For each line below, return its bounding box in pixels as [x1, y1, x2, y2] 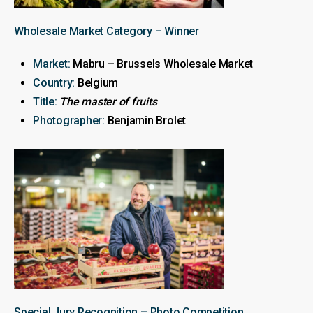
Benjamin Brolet [104, 113, 187, 127]
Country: [33, 75, 75, 89]
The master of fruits [59, 94, 157, 108]
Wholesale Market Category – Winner [14, 24, 199, 38]
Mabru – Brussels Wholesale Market [70, 57, 254, 71]
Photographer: [33, 113, 105, 127]
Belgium [75, 75, 119, 89]
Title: [33, 94, 57, 108]
